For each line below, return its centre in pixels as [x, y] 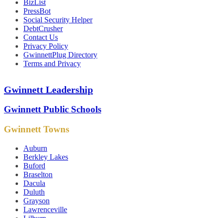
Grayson [36, 201]
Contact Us [41, 37]
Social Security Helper [58, 20]
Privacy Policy [46, 46]
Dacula [34, 183]
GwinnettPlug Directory [60, 55]
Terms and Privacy [52, 64]
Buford [34, 166]
